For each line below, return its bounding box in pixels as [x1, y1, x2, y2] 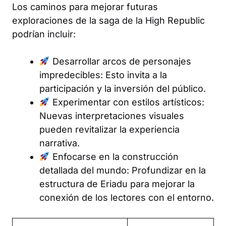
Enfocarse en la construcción [49, 151, 179, 162]
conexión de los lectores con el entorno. [39, 192, 214, 203]
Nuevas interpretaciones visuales [39, 110, 184, 121]
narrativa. [39, 137, 80, 148]
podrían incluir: [12, 28, 76, 39]
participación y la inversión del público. [39, 83, 206, 94]
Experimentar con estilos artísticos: [49, 96, 204, 107]
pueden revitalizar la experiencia [39, 124, 180, 135]
